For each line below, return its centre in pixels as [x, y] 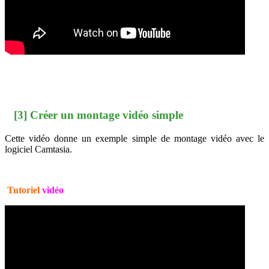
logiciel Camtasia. [38, 150]
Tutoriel [23, 190]
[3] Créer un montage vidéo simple [97, 115]
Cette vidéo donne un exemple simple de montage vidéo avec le [134, 139]
